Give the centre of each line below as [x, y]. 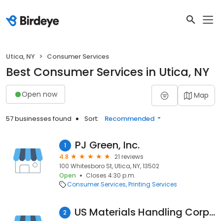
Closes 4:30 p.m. [111, 175]
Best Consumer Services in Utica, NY [108, 72]
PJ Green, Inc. [107, 145]
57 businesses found [39, 119]
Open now [39, 94]
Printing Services [153, 184]
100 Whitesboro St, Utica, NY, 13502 [109, 166]
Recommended [129, 119]
